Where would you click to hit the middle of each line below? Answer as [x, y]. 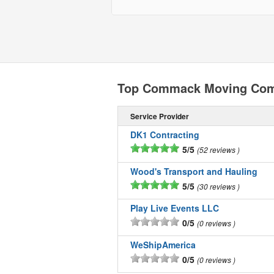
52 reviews [218, 150]
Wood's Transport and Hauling [194, 171]
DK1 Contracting [165, 135]
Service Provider [159, 116]
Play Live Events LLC [174, 208]
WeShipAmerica [163, 245]
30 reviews [218, 186]
